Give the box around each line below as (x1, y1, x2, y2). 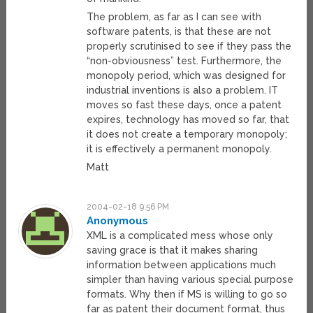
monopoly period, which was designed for (87, 70, 286, 82)
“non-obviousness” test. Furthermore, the (87, 55, 282, 67)
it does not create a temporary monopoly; (87, 129, 288, 140)
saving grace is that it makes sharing (87, 245, 259, 256)
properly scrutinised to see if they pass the (87, 41, 292, 52)
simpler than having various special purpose (87, 274, 294, 286)
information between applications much (87, 259, 277, 271)
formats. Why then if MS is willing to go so (87, 289, 288, 300)
